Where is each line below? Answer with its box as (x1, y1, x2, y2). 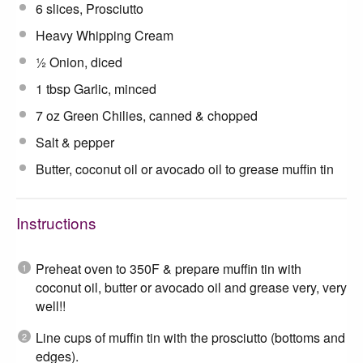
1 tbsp (36, 79, 70, 98)
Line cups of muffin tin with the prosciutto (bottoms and (36, 327, 345, 347)
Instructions (16, 211, 96, 233)
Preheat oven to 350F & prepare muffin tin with (36, 258, 301, 278)
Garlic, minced (70, 79, 156, 98)
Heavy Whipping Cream (36, 25, 173, 45)
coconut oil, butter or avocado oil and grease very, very (36, 277, 347, 297)
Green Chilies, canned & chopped (60, 105, 258, 125)
